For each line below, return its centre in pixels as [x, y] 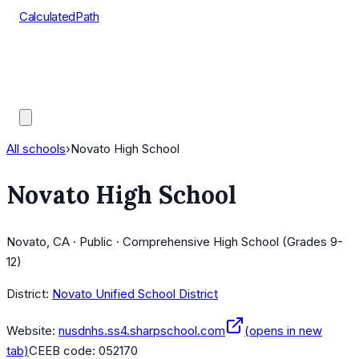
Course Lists [54, 56]
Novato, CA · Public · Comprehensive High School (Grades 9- [175, 242]
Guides [38, 97]
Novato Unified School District [135, 294]
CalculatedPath [59, 16]
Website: [31, 331]
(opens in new [283, 331]
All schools [36, 149]
